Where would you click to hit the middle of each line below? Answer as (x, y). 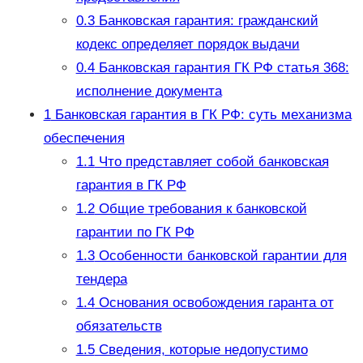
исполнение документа (149, 92)
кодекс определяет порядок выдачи (188, 45)
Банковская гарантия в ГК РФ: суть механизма (201, 115)
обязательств (119, 327)
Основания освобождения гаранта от (214, 303)
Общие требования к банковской (201, 209)
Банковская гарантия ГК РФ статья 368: (222, 68)
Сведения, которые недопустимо (201, 350)
